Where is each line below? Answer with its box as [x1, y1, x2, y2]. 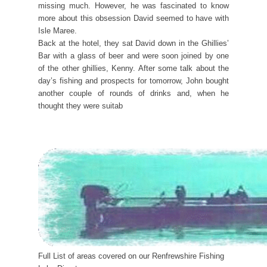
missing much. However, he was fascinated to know [38, 1, 229, 11]
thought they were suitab [38, 101, 123, 111]
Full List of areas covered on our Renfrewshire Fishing [38, 252, 224, 261]
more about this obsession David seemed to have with [38, 14, 229, 23]
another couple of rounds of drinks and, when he [38, 89, 229, 98]
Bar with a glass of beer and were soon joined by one [38, 51, 229, 61]
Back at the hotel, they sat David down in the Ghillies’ [38, 39, 229, 48]
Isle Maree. [38, 26, 77, 36]
